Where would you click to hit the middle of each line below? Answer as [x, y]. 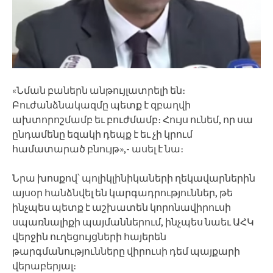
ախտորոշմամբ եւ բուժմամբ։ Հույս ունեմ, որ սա [133, 119]
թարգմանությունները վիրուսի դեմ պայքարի [126, 251]
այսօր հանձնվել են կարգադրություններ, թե [122, 192]
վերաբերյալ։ [44, 265]
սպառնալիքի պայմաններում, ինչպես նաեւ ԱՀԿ [133, 222]
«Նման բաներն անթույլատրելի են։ [99, 90]
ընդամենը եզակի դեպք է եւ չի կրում [102, 134]
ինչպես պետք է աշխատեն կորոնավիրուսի [122, 207]
